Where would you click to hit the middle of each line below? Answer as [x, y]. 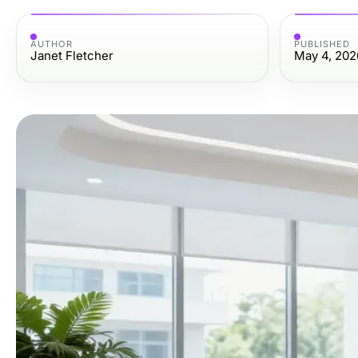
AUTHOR [52, 44]
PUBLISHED [322, 44]
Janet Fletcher [72, 56]
